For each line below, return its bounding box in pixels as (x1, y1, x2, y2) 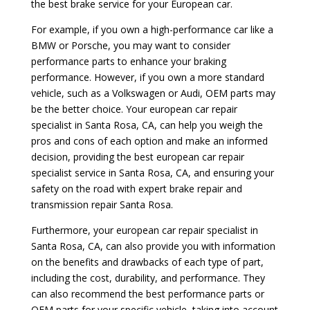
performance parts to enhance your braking (30, 54, 226, 68)
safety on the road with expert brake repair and (30, 181, 242, 195)
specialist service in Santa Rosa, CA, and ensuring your (30, 165, 274, 179)
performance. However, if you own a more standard (30, 70, 264, 84)
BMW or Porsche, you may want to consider (30, 38, 230, 52)
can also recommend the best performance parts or (30, 286, 264, 300)
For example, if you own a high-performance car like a (30, 22, 273, 36)
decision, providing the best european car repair (30, 149, 244, 163)
